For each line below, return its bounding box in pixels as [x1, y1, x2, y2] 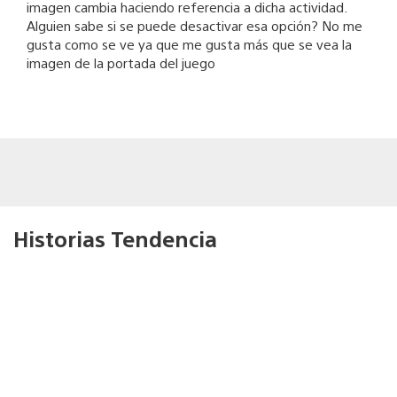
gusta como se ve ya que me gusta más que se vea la [27, 35, 352, 52]
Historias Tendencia [13, 223, 217, 253]
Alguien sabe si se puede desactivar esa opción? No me [27, 16, 362, 34]
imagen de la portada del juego [27, 53, 215, 71]
